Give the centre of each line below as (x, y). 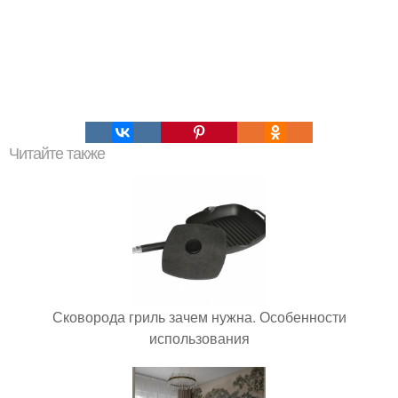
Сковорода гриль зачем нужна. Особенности (199, 316)
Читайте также (57, 153)
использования (199, 338)
